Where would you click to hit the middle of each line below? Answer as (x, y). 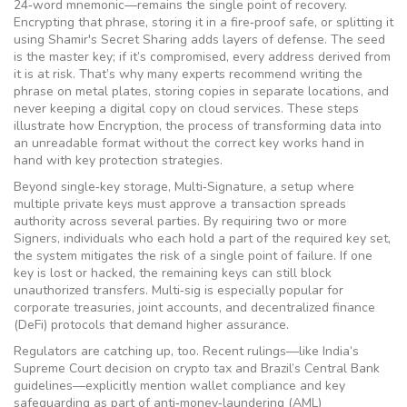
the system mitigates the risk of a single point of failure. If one (193, 256)
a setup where (312, 187)
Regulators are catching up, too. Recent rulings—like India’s (186, 351)
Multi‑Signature (219, 187)
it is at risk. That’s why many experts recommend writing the (188, 74)
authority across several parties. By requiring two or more (180, 221)
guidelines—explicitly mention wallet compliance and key (179, 386)
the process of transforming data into (273, 126)
